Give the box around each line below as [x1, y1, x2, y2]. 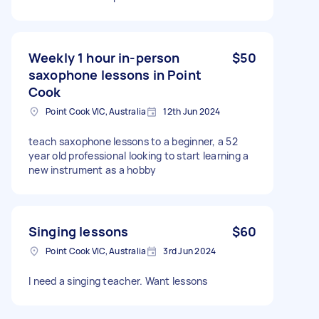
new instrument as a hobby [28, 163, 157, 177]
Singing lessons [28, 223, 129, 240]
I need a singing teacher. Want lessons [28, 274, 208, 288]
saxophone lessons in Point [28, 66, 202, 83]
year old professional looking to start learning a [28, 149, 249, 162]
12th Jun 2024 [163, 105, 221, 117]
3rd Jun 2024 [163, 245, 216, 257]
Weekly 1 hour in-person [28, 49, 180, 66]
